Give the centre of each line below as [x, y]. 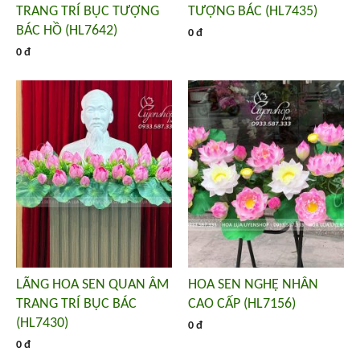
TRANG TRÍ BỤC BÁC [76, 304]
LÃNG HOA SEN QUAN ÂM [92, 284]
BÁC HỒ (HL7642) [67, 31]
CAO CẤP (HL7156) [242, 304]
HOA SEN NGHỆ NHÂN [253, 284]
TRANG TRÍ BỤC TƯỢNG [88, 12]
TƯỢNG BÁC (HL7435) [253, 12]
